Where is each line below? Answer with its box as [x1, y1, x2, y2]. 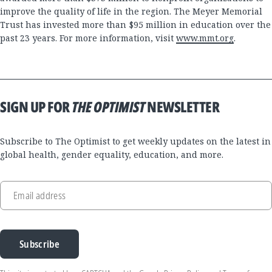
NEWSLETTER [144, 97, 220, 117]
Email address [13, 189, 66, 203]
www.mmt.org [176, 32, 234, 44]
